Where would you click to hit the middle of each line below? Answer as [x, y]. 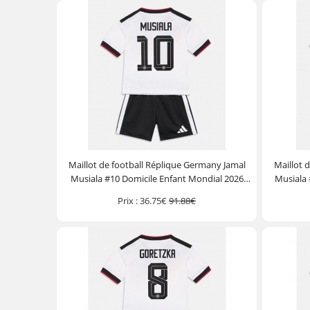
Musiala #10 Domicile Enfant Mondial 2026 [157, 179]
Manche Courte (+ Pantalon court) [157, 192]
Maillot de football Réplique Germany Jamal [157, 165]
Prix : [128, 201]
